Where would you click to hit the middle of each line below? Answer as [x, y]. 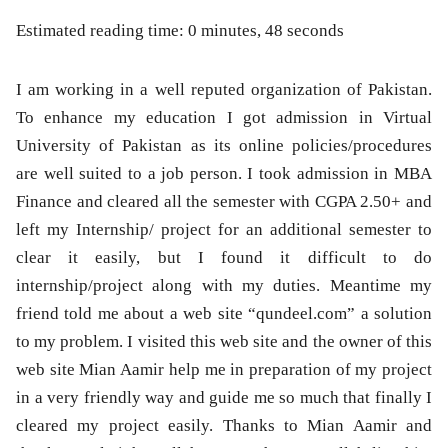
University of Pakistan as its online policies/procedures [224, 146]
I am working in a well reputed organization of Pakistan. [224, 90]
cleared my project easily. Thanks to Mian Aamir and [224, 426]
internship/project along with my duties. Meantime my [224, 286]
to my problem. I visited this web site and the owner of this [224, 342]
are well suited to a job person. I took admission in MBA [224, 174]
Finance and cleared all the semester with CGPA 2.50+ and [224, 202]
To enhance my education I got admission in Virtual [224, 118]
